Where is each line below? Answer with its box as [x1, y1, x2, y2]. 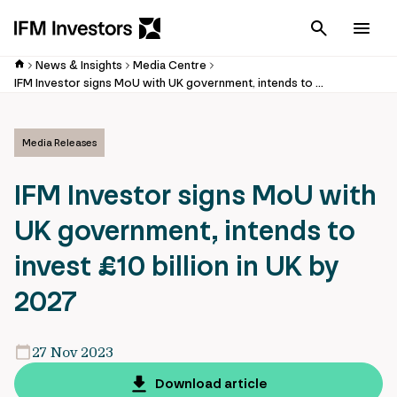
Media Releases [22, 136, 97, 149]
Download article [154, 375, 268, 393]
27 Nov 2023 [32, 343, 113, 361]
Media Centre [133, 58, 206, 73]
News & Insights [35, 58, 122, 73]
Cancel [342, 20, 381, 35]
